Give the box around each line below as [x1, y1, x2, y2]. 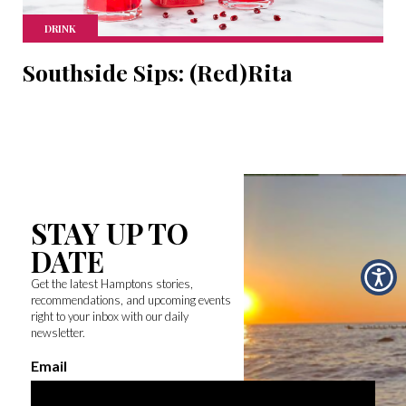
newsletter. [30, 324, 85, 340]
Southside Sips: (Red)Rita [23, 56, 293, 87]
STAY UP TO [30, 213, 188, 252]
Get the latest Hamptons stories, [30, 275, 193, 291]
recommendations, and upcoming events [30, 292, 231, 307]
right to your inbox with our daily [30, 308, 188, 324]
